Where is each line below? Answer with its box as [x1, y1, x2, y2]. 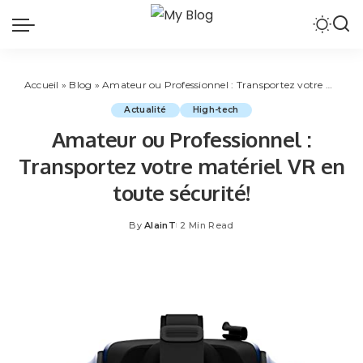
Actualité [124, 105, 167, 115]
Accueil [24, 79, 59, 91]
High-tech [192, 105, 239, 115]
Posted [128, 225, 164, 237]
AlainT [144, 220, 177, 231]
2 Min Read [180, 220, 234, 231]
